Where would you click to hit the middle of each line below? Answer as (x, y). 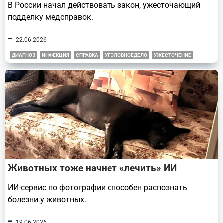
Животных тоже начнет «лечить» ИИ (92, 168)
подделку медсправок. (51, 17)
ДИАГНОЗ (24, 55)
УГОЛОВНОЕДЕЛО (126, 55)
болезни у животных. (47, 199)
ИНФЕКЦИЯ (56, 55)
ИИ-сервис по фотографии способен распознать (98, 187)
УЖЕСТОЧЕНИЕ (172, 55)
